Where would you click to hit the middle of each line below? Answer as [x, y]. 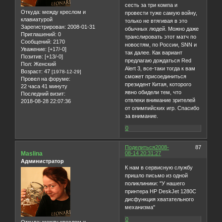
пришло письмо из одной [157, 176]
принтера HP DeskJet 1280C [161, 192]
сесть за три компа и [151, 5]
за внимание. [142, 116]
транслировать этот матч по [161, 37]
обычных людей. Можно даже [162, 29]
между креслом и [63, 12]
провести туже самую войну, [161, 13]
